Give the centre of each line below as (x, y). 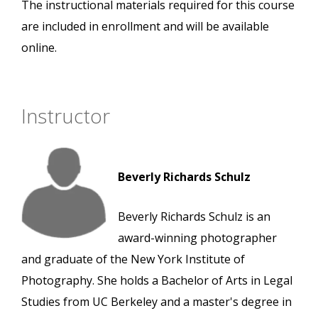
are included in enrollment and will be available (145, 27)
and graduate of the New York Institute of (133, 259)
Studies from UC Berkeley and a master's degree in (157, 302)
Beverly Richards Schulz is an (194, 217)
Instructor (66, 116)
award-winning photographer (197, 238)
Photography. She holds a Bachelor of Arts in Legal (157, 281)
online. (39, 48)
